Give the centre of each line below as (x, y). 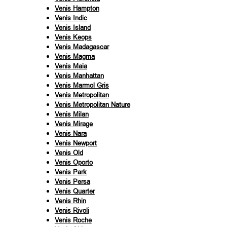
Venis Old (69, 153)
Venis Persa (72, 181)
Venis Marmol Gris (82, 85)
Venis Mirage (73, 124)
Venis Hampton (77, 8)
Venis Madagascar (82, 47)
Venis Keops (73, 37)
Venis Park (70, 172)
